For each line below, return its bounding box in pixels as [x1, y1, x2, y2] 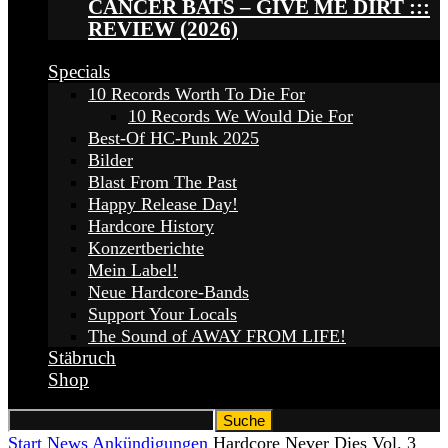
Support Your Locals [88, 304, 237, 325]
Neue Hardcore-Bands [88, 282, 249, 303]
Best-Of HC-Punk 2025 [88, 128, 259, 149]
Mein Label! [88, 260, 178, 281]
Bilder [88, 150, 133, 171]
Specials [48, 61, 110, 83]
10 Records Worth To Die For [88, 84, 305, 105]
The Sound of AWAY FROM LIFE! [88, 326, 346, 347]
